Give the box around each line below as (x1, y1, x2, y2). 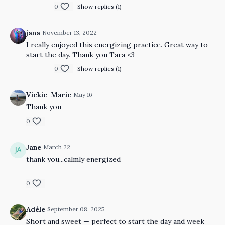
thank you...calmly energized (26, 155, 121, 164)
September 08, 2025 (47, 205, 105, 213)
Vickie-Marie (26, 90, 71, 99)
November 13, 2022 (42, 29, 97, 36)
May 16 (73, 91, 92, 98)
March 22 (43, 143, 70, 151)
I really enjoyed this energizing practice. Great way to (26, 40, 208, 49)
